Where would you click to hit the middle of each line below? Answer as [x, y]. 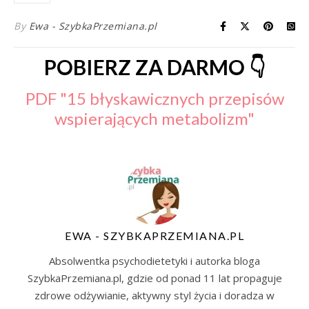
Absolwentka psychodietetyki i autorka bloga [154, 261]
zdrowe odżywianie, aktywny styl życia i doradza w [154, 295]
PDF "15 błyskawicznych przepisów [154, 98]
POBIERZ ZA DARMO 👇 [154, 67]
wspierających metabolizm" [154, 118]
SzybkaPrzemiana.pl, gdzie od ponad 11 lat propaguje [154, 278]
